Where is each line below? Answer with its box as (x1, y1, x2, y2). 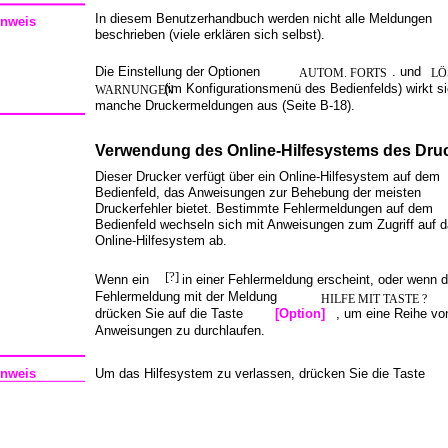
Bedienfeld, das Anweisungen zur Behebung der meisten (95, 185, 421, 200)
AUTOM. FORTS (299, 66, 387, 80)
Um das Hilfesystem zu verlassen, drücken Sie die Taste (95, 366, 425, 381)
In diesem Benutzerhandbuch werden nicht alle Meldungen (95, 11, 432, 26)
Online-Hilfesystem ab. (95, 233, 227, 248)
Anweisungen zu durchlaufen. (95, 323, 265, 338)
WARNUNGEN (95, 83, 174, 97)
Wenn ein (95, 272, 149, 287)
